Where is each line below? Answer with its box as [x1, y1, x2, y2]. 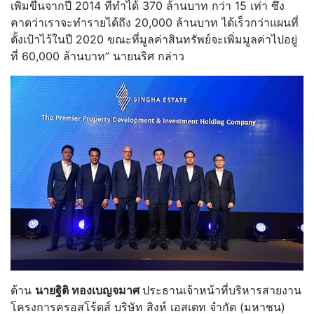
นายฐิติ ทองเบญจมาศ [35, 283, 142, 298]
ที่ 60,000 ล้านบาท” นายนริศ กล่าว [11, 48, 184, 63]
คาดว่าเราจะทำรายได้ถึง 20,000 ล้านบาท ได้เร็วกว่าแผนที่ [11, 15, 299, 29]
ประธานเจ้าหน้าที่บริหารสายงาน [142, 283, 301, 298]
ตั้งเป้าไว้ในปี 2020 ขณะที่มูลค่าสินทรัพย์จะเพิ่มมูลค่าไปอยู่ [11, 32, 297, 46]
